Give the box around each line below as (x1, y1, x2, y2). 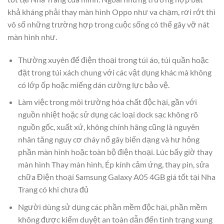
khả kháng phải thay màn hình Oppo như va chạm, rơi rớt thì (7, 6, 215, 16)
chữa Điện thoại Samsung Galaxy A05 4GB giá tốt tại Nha (17, 172, 215, 182)
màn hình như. (7, 31, 57, 41)
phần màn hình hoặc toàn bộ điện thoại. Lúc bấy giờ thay (17, 147, 212, 157)
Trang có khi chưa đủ (17, 184, 88, 194)
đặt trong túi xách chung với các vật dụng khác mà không (17, 67, 211, 77)
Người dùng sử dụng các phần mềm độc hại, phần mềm (17, 201, 207, 211)
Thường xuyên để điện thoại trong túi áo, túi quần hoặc (17, 54, 208, 64)
